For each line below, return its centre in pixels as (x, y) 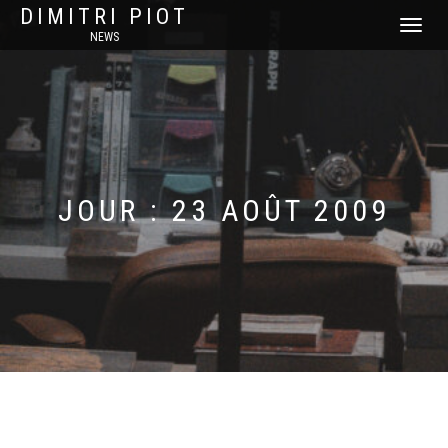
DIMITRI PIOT (104, 16)
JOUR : (115, 210)
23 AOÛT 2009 (281, 210)
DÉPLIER (418, 26)
